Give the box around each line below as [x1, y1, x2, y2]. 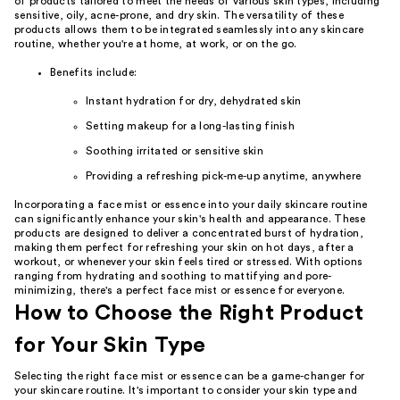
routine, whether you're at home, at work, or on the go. [14, 38, 297, 49]
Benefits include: [50, 67, 137, 78]
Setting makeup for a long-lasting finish [86, 121, 295, 131]
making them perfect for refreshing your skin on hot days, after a [14, 242, 354, 253]
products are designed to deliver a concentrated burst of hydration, [14, 228, 364, 238]
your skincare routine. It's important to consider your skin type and [14, 385, 358, 396]
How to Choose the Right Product [14, 303, 363, 324]
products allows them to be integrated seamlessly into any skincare [14, 24, 364, 35]
